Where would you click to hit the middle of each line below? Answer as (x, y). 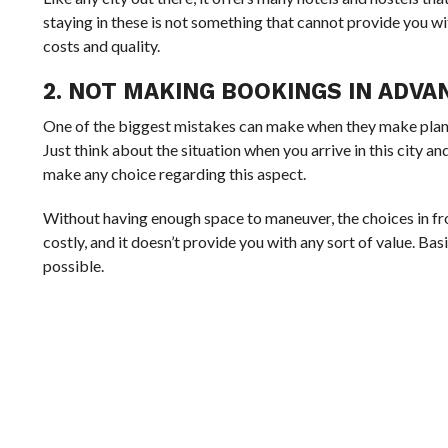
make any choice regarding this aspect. (174, 174)
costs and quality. (101, 46)
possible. (73, 266)
